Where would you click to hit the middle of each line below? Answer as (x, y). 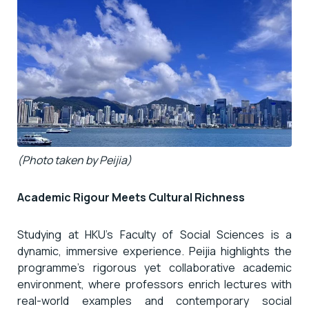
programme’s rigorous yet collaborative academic (154, 268)
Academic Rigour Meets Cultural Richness (131, 198)
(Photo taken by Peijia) (74, 160)
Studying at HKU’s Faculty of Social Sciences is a (154, 235)
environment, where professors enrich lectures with (154, 285)
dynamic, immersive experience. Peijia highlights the (154, 251)
